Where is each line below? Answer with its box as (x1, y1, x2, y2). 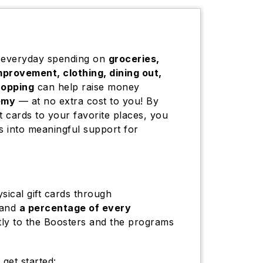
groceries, (108, 53, 160, 65)
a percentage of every (19, 202, 131, 214)
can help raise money (34, 81, 140, 93)
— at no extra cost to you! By (15, 95, 159, 107)
